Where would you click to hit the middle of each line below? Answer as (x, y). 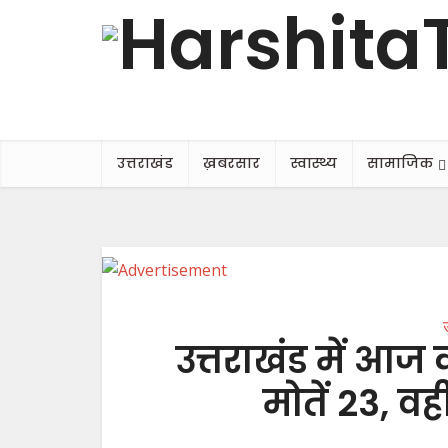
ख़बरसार (231, 163)
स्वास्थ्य (313, 163)
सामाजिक (400, 163)
